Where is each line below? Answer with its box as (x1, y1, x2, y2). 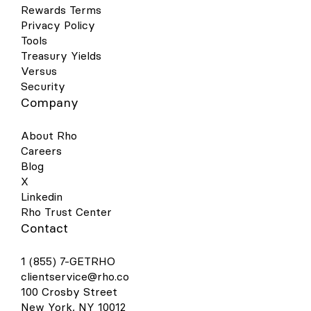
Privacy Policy (21, 19, 95, 33)
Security (21, 80, 65, 94)
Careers (21, 144, 62, 158)
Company (21, 95, 78, 111)
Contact (21, 221, 68, 237)
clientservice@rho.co (21, 270, 129, 284)
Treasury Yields (21, 49, 101, 63)
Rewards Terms (21, 3, 101, 17)
